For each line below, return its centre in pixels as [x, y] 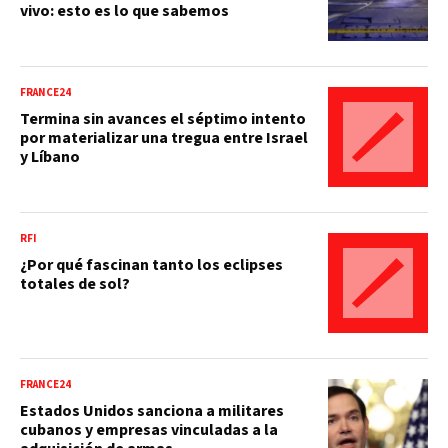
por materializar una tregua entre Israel [164, 137]
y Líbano [50, 156]
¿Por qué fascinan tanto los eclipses [151, 264]
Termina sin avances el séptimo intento [163, 118]
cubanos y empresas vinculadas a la [149, 429]
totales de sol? [75, 283]
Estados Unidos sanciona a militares [152, 410]
